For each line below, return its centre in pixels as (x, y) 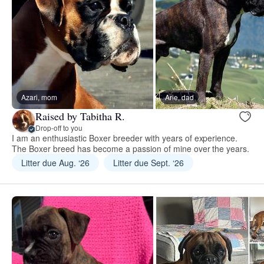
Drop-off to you (59, 127)
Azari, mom (39, 97)
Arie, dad (179, 97)
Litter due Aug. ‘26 (55, 163)
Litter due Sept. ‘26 (148, 163)
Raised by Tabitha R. (80, 116)
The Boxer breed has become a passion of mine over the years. (131, 149)
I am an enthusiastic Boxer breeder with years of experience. (125, 138)
